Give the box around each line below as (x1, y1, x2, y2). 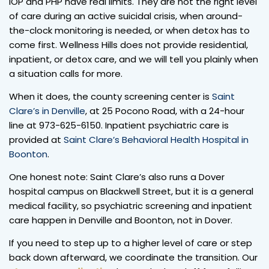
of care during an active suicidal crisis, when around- (9, 9, 243, 22)
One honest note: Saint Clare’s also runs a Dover (9, 170, 225, 183)
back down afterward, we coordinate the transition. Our (9, 250, 258, 264)
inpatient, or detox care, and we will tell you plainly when (9, 52, 258, 65)
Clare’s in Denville (9, 104, 85, 117)
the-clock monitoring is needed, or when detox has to (9, 23, 250, 37)
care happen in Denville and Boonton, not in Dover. (9, 213, 232, 226)
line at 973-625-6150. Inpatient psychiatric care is (9, 118, 229, 131)
